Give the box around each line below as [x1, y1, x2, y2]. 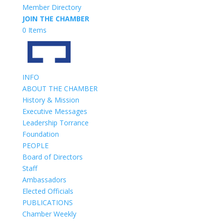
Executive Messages [22, 106, 87, 116]
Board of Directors [22, 152, 83, 162]
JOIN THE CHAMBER [22, 14, 89, 23]
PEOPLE [22, 140, 49, 150]
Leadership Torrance [22, 117, 89, 127]
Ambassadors [22, 174, 66, 184]
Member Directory [22, 2, 81, 12]
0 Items [22, 25, 47, 35]
